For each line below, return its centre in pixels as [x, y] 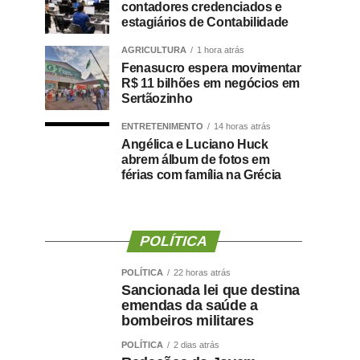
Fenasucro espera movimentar [211, 68]
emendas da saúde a [190, 306]
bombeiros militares [188, 321]
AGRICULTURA [154, 50]
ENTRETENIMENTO [162, 127]
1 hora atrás [221, 50]
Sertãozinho [157, 99]
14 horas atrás [242, 127]
